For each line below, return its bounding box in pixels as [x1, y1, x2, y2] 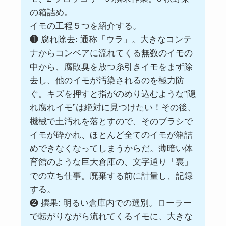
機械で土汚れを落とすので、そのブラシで [29, 117, 193, 127]
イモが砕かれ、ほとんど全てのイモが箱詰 [29, 130, 193, 140]
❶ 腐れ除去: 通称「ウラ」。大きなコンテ [29, 35, 192, 45]
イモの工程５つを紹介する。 [29, 21, 141, 31]
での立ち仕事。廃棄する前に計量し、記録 [29, 171, 193, 181]
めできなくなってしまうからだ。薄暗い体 [29, 144, 193, 154]
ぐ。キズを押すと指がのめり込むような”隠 [29, 89, 196, 99]
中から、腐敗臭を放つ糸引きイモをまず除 [29, 62, 193, 72]
